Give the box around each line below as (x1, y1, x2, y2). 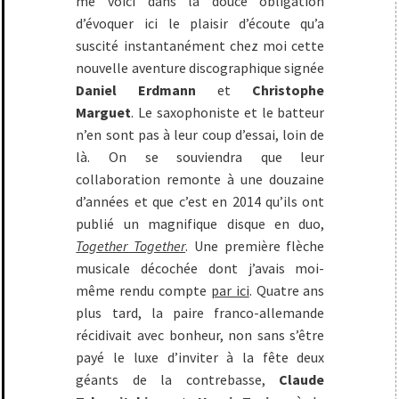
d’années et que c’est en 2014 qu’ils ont (76, 192, 325, 211)
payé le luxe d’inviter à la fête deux (76, 348, 325, 367)
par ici (210, 281, 249, 300)
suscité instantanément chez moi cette (76, 37, 325, 55)
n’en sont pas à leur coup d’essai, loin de (76, 126, 325, 144)
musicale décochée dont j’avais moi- (76, 259, 325, 278)
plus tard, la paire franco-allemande (76, 304, 325, 322)
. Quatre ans (248, 281, 325, 300)
